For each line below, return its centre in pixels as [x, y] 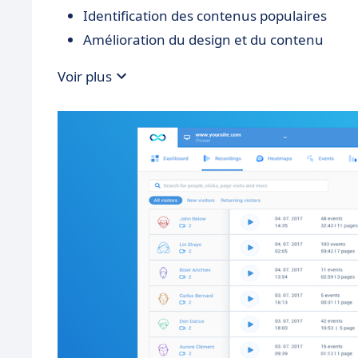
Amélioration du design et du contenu [203, 40]
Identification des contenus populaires [205, 16]
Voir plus [85, 76]
